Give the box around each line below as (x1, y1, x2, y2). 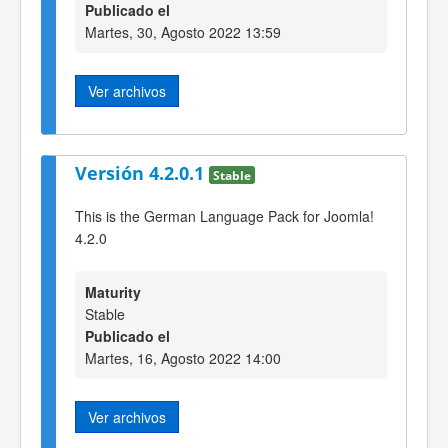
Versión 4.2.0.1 (75, 161, 209, 186)
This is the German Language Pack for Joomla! (75, 206, 374, 227)
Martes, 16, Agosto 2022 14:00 (85, 348, 281, 369)
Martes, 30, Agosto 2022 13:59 (85, 22, 281, 43)
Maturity (85, 282, 141, 303)
